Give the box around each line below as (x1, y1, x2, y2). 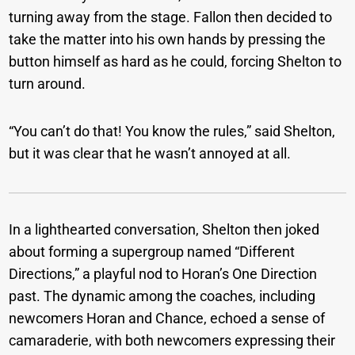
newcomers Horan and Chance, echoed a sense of (9, 310, 326, 327)
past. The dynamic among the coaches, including (9, 288, 316, 305)
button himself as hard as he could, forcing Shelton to (9, 53, 342, 71)
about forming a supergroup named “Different (9, 243, 296, 261)
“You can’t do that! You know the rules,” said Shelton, (9, 123, 336, 140)
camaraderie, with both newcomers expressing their (9, 332, 336, 349)
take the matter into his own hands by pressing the (9, 31, 326, 48)
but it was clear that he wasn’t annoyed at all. (9, 145, 292, 162)
